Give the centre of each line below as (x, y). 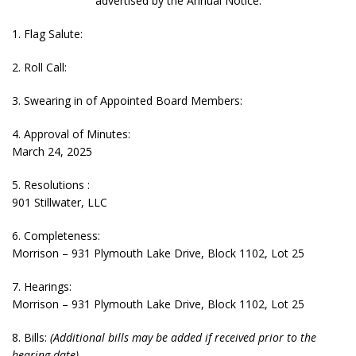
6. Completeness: (56, 236)
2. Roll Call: (39, 67)
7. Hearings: (42, 286)
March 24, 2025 (52, 151)
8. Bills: (29, 337)
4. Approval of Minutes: (71, 134)
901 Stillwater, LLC (60, 202)
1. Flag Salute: (47, 34)
